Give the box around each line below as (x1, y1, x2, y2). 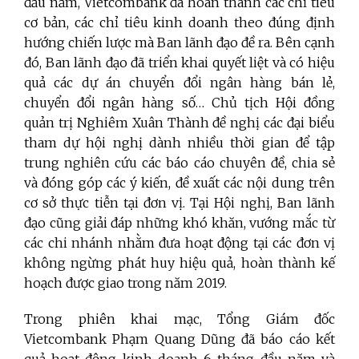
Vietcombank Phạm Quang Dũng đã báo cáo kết (24, 330, 335, 347)
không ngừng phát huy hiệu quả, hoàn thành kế (24, 254, 335, 271)
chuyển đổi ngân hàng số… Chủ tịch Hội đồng (24, 94, 335, 111)
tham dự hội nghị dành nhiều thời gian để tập (24, 134, 335, 151)
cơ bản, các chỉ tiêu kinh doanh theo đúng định (24, 14, 335, 30)
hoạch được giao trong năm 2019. (24, 274, 227, 291)
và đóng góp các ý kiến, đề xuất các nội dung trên (24, 174, 335, 191)
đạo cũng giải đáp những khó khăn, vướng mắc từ (24, 214, 335, 231)
